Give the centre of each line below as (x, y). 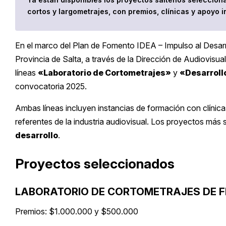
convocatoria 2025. (51, 87)
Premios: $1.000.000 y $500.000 (77, 211)
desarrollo (37, 135)
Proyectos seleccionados (95, 164)
